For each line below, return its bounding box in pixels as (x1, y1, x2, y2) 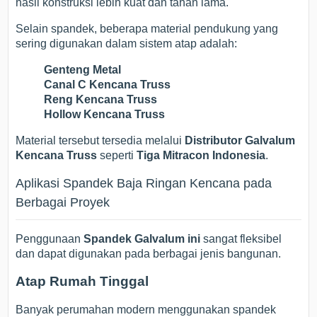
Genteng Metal (44, 63, 122, 76)
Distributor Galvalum (185, 134, 296, 146)
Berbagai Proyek (16, 195, 110, 209)
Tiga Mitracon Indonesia (137, 149, 266, 161)
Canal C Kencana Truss (44, 78, 171, 91)
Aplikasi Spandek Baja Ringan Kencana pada (16, 175, 272, 190)
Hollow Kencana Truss (44, 108, 166, 120)
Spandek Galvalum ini (83, 232, 201, 245)
